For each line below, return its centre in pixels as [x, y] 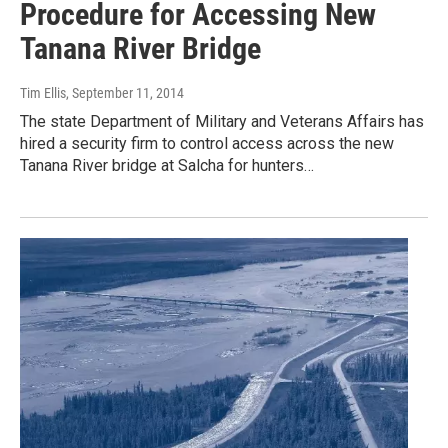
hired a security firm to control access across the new [207, 144]
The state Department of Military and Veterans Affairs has [222, 122]
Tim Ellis [43, 93]
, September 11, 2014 [125, 93]
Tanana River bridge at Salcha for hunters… [167, 166]
